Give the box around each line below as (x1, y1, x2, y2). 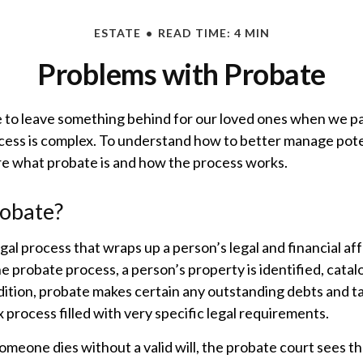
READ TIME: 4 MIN (157, 26, 270, 41)
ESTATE (93, 26, 141, 41)
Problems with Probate (37, 56, 326, 92)
